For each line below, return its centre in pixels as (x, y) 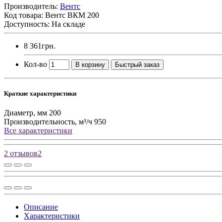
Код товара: (25, 15)
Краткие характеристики (40, 94)
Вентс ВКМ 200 (72, 15)
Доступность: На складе (45, 24)
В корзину (90, 64)
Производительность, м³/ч (48, 122)
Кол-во (35, 64)
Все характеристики (38, 131)
